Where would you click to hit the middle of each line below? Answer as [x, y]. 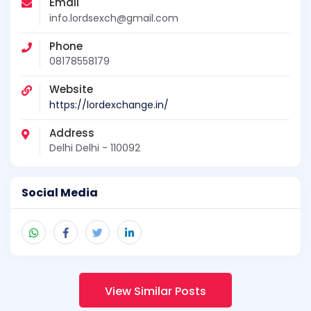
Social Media [60, 192]
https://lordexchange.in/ [109, 104]
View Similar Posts [155, 291]
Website [71, 90]
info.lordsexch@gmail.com [114, 18]
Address [72, 133]
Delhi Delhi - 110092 [95, 148]
